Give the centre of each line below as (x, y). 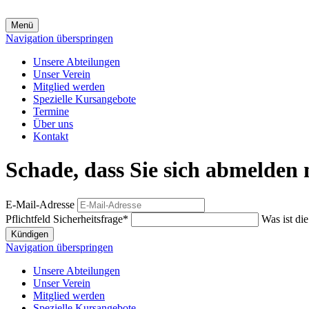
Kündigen (30, 234)
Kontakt (51, 136)
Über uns (53, 124)
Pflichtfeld (29, 219)
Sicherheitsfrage (88, 219)
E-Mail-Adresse (40, 204)
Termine (51, 111)
